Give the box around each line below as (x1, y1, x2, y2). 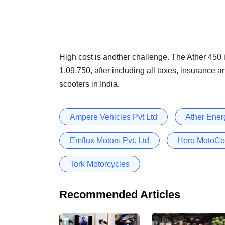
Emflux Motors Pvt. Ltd (70, 136, 149, 145)
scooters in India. (59, 79, 120, 88)
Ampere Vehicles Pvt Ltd (70, 112, 157, 121)
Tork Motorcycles (70, 159, 130, 168)
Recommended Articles (59, 188, 180, 201)
